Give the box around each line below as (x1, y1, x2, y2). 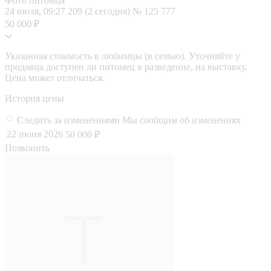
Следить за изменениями (17, 114, 122, 125)
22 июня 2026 (7, 128, 63, 139)
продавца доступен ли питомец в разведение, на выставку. (5, 61, 247, 72)
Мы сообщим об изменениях (122, 114, 241, 125)
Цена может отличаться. (5, 72, 105, 83)
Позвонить (5, 142, 50, 153)
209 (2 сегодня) (68, 5, 132, 16)
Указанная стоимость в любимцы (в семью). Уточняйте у (5, 50, 240, 61)
